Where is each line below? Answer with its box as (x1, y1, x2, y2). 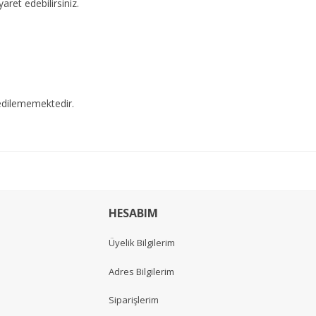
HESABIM (109, 205, 158, 221)
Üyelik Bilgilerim (109, 236, 175, 250)
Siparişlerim (109, 293, 159, 306)
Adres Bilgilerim (109, 265, 174, 278)
